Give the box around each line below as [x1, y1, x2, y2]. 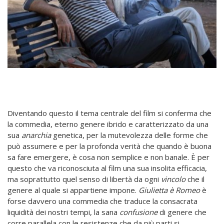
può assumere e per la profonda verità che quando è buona [7, 140, 211, 151]
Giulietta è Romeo [138, 184, 200, 195]
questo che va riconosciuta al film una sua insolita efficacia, [7, 162, 207, 173]
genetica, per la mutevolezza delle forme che [53, 129, 208, 140]
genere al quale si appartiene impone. [7, 184, 138, 195]
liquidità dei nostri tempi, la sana [7, 206, 117, 217]
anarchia [21, 129, 53, 140]
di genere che [159, 206, 206, 217]
